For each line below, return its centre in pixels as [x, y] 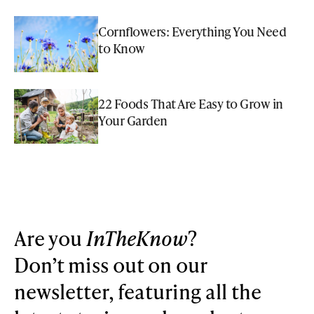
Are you [50, 238]
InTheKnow [137, 238]
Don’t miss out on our [110, 264]
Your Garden [133, 121]
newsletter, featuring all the [138, 291]
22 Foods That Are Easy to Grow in [191, 104]
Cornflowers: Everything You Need [192, 32]
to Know [122, 48]
